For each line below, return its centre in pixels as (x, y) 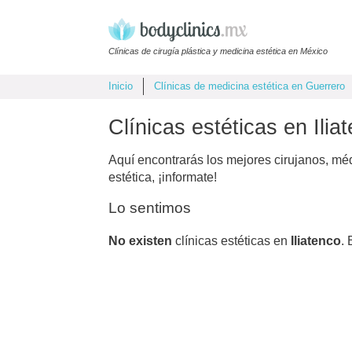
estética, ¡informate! (163, 177)
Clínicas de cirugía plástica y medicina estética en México (218, 51)
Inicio (121, 86)
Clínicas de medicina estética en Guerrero (249, 86)
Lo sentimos (150, 207)
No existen (140, 240)
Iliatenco (316, 240)
